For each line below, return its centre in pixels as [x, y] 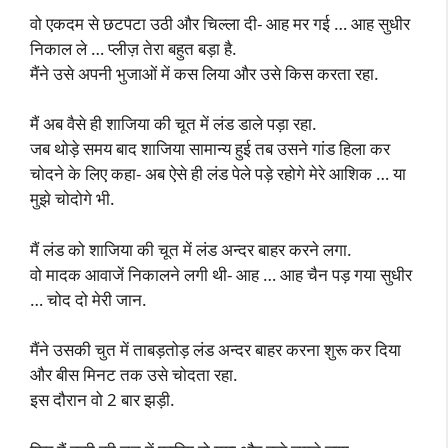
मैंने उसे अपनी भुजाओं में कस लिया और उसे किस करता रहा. [204, 73]
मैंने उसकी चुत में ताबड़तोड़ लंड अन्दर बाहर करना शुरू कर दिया [215, 349]
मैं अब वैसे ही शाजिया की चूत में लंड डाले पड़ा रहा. [173, 123]
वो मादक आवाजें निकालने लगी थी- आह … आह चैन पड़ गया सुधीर [221, 274]
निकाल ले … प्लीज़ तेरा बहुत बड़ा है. [133, 48]
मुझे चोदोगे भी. [72, 198]
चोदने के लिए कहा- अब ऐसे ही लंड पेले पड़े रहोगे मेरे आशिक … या [218, 173]
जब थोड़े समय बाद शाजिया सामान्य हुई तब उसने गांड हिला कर [210, 148]
